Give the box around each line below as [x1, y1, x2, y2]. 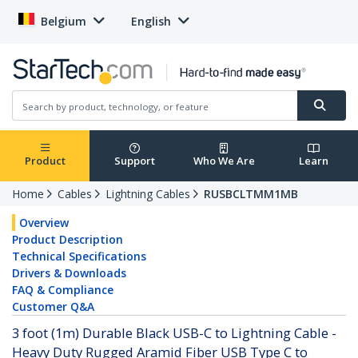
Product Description [12, 232, 123, 248]
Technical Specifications [12, 249, 146, 265]
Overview [19, 215, 69, 231]
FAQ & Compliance [12, 282, 113, 298]
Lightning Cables [105, 186, 190, 202]
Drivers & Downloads [12, 265, 126, 281]
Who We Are [193, 153, 255, 169]
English [131, 14, 171, 29]
